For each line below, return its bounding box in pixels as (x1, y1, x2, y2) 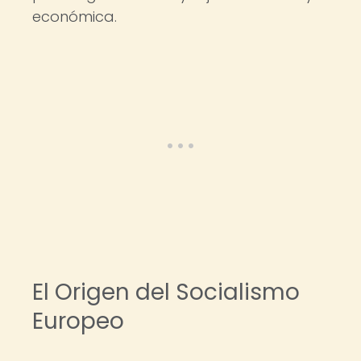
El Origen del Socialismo (32, 276, 300, 308)
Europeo (32, 305, 124, 337)
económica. (32, 6, 117, 27)
